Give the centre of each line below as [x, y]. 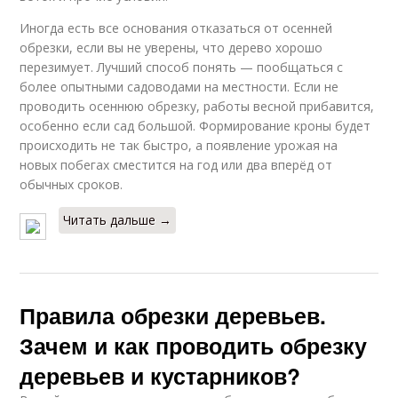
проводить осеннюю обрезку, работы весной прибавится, [197, 106]
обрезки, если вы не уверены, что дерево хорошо [171, 47]
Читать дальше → [118, 219]
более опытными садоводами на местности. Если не [179, 86]
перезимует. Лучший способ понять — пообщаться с [182, 67]
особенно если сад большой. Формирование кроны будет [195, 125]
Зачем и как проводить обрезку [194, 345]
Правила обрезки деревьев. [173, 315]
